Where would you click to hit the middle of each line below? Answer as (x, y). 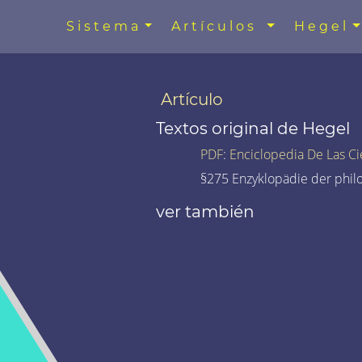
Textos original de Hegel (253, 128)
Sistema (103, 26)
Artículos (218, 26)
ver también (205, 211)
